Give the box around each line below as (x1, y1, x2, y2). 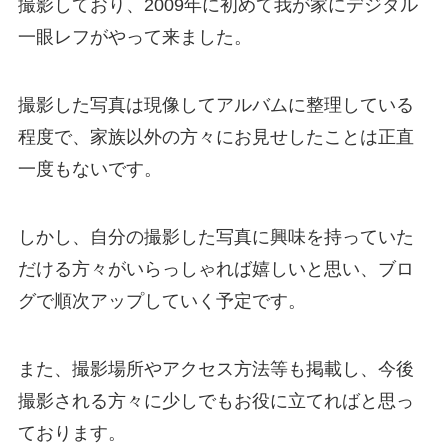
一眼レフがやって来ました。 (17, 27, 252, 48)
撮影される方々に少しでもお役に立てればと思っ (17, 390, 414, 411)
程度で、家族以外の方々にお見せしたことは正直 (17, 127, 414, 148)
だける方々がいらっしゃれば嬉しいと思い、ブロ (17, 259, 414, 279)
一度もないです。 (17, 159, 162, 180)
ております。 (17, 422, 126, 443)
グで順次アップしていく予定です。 (17, 291, 306, 311)
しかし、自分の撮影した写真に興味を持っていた (17, 227, 414, 247)
